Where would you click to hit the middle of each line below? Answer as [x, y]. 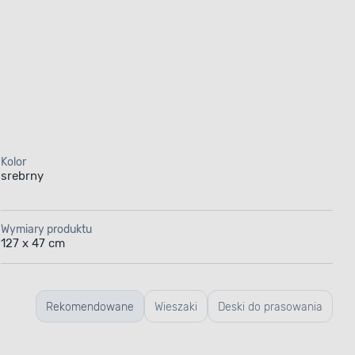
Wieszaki [176, 307]
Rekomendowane [90, 307]
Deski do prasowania [270, 307]
